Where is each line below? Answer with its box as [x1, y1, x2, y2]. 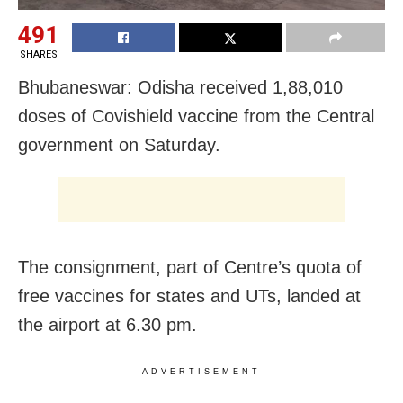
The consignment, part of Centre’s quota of [18, 257, 362, 278]
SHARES [19, 49, 58, 61]
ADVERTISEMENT [142, 367, 261, 377]
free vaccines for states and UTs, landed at [18, 286, 361, 307]
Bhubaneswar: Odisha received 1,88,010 [18, 77, 343, 98]
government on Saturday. [18, 135, 220, 156]
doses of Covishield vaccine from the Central [18, 106, 374, 127]
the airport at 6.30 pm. [18, 315, 197, 336]
